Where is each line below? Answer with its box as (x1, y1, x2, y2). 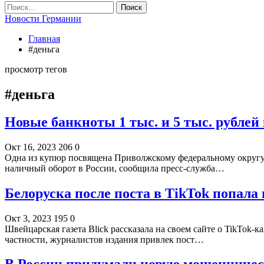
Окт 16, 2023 (5, 141, 56, 152)
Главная (28, 34, 60, 44)
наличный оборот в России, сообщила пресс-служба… (5, 163, 225, 173)
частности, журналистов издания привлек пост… (5, 234, 204, 245)
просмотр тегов (5, 64, 67, 74)
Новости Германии (5, 14, 81, 24)
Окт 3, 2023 (5, 213, 51, 223)
